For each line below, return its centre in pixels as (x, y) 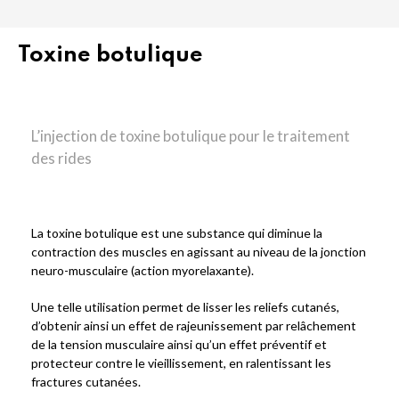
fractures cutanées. (86, 382)
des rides (61, 158)
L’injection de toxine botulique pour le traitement (191, 136)
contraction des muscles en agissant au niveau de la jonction (199, 252)
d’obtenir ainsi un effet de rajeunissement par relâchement (194, 326)
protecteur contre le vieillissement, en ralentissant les (181, 363)
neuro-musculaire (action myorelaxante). (142, 270)
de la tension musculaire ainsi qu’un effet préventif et (179, 344)
